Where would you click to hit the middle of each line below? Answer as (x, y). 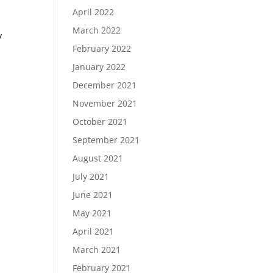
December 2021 (105, 85)
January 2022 (99, 67)
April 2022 (94, 12)
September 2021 (106, 140)
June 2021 (93, 195)
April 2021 (94, 231)
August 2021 (98, 158)
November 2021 (105, 103)
